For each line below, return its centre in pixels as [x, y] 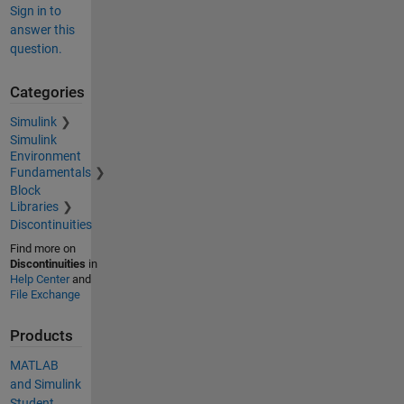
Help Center [39, 279]
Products [41, 335]
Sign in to [35, 11]
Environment [45, 156]
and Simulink [45, 385]
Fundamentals [50, 172]
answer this [42, 30]
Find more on [42, 248]
